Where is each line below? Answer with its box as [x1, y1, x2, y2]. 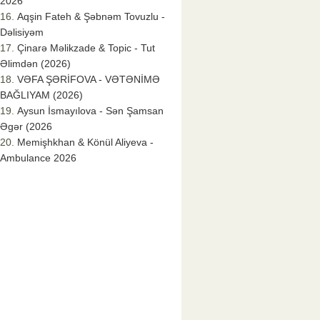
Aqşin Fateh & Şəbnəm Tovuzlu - [17, 11, 165, 23]
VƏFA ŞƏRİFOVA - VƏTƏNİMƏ [17, 74, 160, 86]
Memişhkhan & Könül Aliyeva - [17, 136, 154, 149]
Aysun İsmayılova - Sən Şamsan [17, 105, 164, 117]
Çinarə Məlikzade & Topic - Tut [17, 42, 155, 54]
